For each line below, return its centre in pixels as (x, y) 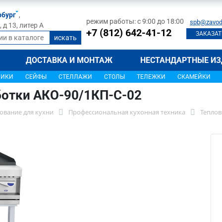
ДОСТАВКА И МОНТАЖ (69, 60)
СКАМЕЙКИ (194, 77)
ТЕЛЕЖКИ (151, 77)
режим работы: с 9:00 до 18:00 (135, 21)
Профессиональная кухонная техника (127, 112)
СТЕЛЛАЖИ (75, 77)
